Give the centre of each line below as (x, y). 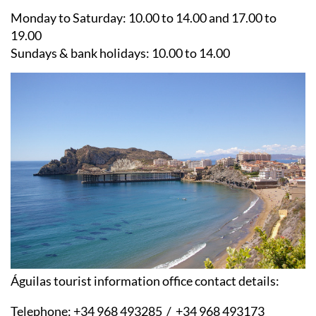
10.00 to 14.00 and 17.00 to (201, 17)
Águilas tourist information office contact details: (145, 281)
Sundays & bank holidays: (80, 53)
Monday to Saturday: (68, 17)
